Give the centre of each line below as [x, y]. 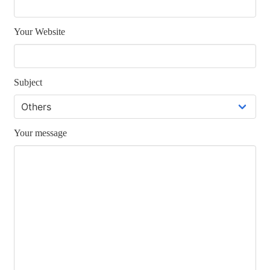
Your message [40, 133]
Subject [28, 82]
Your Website [39, 31]
